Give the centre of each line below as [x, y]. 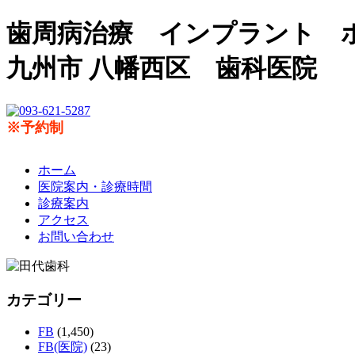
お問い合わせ [76, 236]
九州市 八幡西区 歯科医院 [162, 69]
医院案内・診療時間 [95, 186]
